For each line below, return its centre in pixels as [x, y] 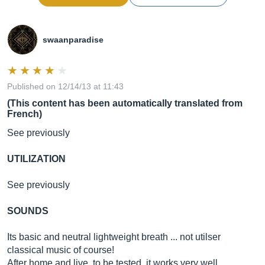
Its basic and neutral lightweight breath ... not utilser [114, 237]
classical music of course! [61, 250]
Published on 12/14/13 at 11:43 [65, 86]
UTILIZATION [36, 159]
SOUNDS [28, 211]
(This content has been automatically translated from [125, 103]
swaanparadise [73, 40]
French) [25, 114]
